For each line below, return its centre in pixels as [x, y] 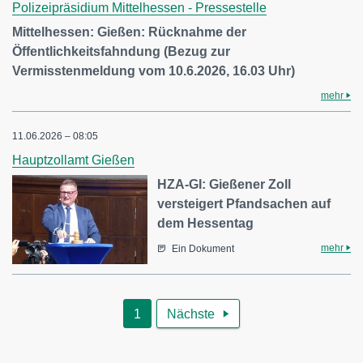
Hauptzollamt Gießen [73, 160]
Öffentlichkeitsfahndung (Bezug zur [121, 51]
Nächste [191, 314]
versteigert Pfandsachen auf [244, 204]
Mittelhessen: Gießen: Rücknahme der [129, 32]
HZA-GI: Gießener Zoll [224, 184]
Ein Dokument [203, 249]
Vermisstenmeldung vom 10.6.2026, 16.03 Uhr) [154, 71]
